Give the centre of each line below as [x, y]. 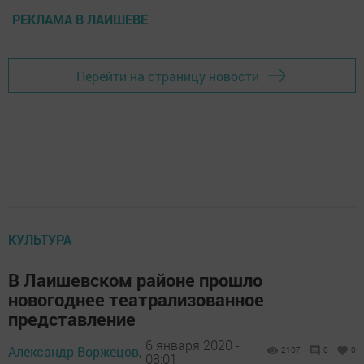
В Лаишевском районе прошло [135, 280]
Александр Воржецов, [75, 351]
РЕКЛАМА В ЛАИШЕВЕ [80, 19]
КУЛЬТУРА [40, 239]
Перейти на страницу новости [168, 76]
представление [72, 319]
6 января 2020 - [193, 344]
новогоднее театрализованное [136, 299]
